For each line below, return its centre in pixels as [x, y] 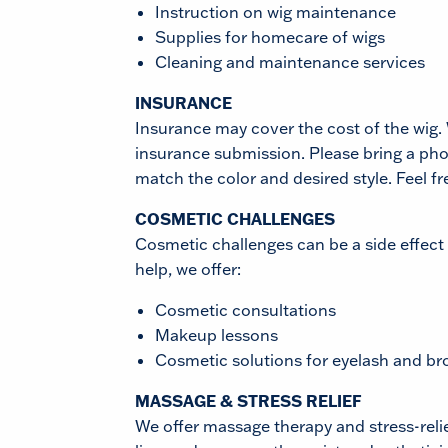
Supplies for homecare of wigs [270, 37]
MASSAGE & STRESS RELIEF [248, 401]
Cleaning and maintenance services [290, 62]
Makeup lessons [216, 335]
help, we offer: [188, 269]
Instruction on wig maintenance [275, 12]
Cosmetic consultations [245, 310]
